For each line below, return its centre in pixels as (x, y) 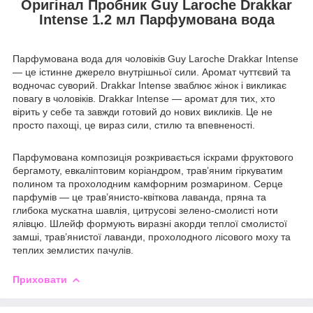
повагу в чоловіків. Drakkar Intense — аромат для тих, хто (144, 98)
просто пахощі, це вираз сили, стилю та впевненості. (134, 125)
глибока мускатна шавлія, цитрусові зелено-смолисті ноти (145, 210)
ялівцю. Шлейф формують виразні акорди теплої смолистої (150, 223)
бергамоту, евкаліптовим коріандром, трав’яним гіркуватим (148, 170)
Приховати (40, 279)
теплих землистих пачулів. (73, 250)
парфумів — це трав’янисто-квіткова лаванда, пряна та (139, 197)
